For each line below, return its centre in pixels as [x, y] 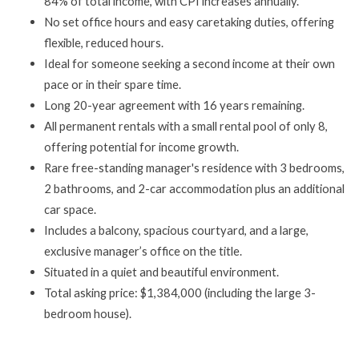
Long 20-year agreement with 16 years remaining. [174, 105]
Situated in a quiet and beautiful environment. [161, 272]
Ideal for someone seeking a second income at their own [190, 63]
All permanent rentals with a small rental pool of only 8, [186, 126]
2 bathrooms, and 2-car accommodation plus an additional [194, 188]
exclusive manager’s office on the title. [143, 251]
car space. [70, 209]
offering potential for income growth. [141, 147]
